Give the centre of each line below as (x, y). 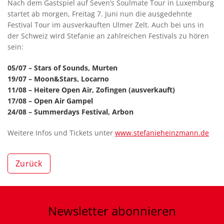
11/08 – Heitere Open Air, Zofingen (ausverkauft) (91, 90)
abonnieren (142, 211)
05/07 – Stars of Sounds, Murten (62, 68)
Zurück (29, 164)
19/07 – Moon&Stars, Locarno (58, 79)
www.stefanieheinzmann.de (162, 133)
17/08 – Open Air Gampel (50, 101)
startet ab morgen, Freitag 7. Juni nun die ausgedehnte (100, 14)
